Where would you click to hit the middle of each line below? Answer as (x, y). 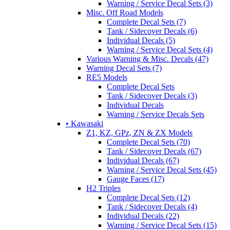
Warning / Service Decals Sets (156, 114)
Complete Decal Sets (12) (148, 197)
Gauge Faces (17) (136, 179)
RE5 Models (107, 77)
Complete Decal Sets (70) (148, 142)
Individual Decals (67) (143, 160)
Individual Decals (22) (143, 216)
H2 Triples (103, 188)
